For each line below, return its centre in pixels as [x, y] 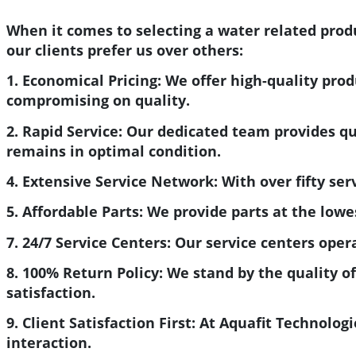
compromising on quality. [98, 101]
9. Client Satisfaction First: [101, 323]
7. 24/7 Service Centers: [89, 242]
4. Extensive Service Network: [112, 181]
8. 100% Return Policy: [85, 272]
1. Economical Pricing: [84, 81]
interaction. [49, 343]
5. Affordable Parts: [75, 212]
